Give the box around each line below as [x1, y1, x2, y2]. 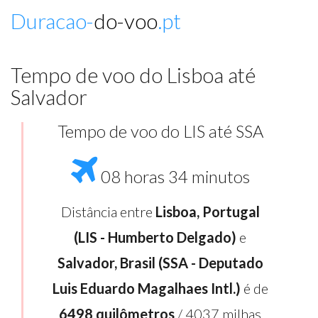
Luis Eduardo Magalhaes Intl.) [52, 280, 241, 297]
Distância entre [60, 203, 155, 220]
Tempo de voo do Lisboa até [11, 62, 256, 87]
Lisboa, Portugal [155, 203, 260, 220]
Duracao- [11, 8, 94, 33]
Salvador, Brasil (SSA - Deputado [57, 254, 263, 271]
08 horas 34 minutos [97, 167, 250, 187]
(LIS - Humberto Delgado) [74, 229, 236, 246]
